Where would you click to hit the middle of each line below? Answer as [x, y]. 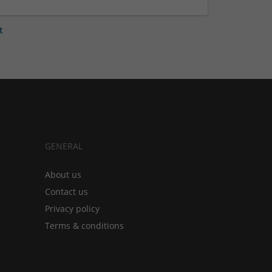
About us [63, 174]
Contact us [66, 191]
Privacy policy [72, 208]
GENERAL [64, 146]
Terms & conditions [84, 225]
